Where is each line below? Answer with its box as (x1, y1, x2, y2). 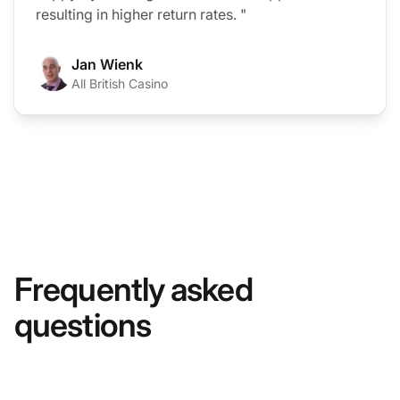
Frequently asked (14, 269, 253, 309)
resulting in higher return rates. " (36, 4, 246, 23)
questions (14, 304, 151, 345)
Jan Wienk (71, 54, 143, 73)
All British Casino (71, 75, 168, 91)
